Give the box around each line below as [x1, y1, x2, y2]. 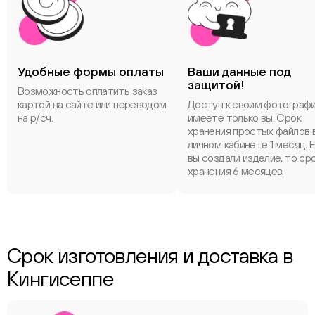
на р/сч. [18, 111, 53, 124]
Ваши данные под [188, 64, 291, 79]
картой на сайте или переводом [18, 98, 167, 110]
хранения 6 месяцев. [188, 165, 284, 177]
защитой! [188, 77, 244, 92]
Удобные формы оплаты [18, 64, 164, 79]
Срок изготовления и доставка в [7, 243, 292, 267]
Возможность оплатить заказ [18, 84, 157, 97]
